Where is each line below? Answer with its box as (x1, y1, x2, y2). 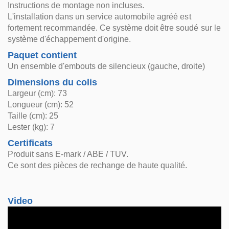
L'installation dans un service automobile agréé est (8, 12, 191, 21)
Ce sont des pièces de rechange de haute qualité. (8, 161, 188, 170)
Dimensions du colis (8, 77, 98, 87)
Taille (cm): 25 (8, 111, 59, 120)
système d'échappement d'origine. (8, 35, 131, 43)
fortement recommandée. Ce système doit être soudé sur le (8, 24, 221, 32)
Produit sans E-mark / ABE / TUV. (8, 150, 129, 158)
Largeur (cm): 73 (8, 89, 67, 98)
